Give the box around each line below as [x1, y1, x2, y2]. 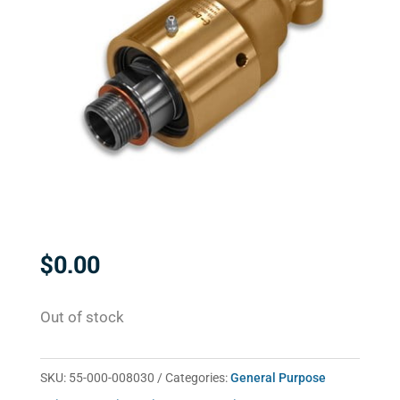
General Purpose [229, 371, 326, 386]
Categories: [164, 371, 230, 386]
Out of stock [39, 309, 124, 327]
